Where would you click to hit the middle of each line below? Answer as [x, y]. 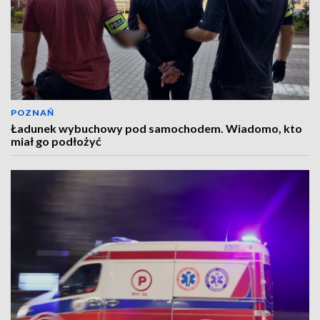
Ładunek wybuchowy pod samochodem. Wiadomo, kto [156, 128]
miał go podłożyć [56, 141]
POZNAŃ [32, 112]
